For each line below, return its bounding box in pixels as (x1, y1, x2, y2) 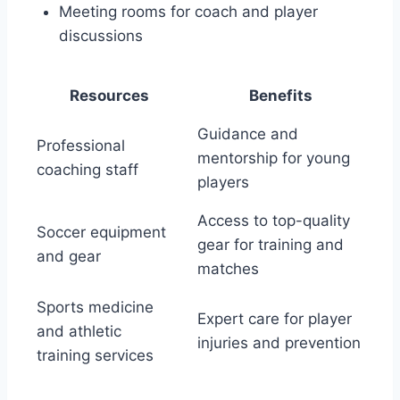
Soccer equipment (36, 222, 166, 241)
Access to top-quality (196, 211, 350, 229)
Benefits (248, 86, 312, 104)
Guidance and (196, 124, 298, 143)
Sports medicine (36, 297, 154, 316)
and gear (36, 246, 101, 265)
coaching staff (36, 160, 138, 179)
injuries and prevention (196, 333, 361, 352)
